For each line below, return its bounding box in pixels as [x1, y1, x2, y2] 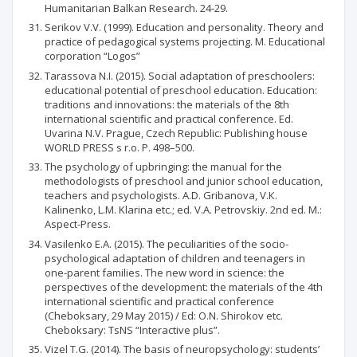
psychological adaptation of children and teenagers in [45, 250, 305, 265]
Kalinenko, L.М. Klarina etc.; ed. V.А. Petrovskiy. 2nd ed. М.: [45, 202, 322, 217]
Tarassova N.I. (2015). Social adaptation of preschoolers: [45, 68, 315, 83]
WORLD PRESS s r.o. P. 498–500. [45, 139, 194, 155]
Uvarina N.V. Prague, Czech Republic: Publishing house [45, 125, 308, 140]
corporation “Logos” [45, 49, 140, 63]
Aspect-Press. [45, 217, 111, 231]
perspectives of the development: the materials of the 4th [45, 279, 323, 294]
